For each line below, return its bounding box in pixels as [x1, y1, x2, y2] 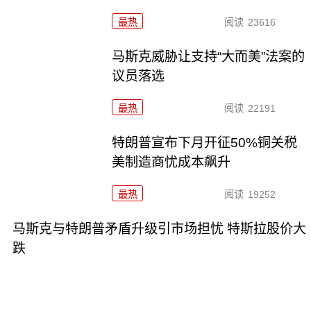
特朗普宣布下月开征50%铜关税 [112, 135, 298, 150]
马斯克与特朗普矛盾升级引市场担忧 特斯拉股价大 [12, 221, 306, 236]
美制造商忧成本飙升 [112, 154, 231, 169]
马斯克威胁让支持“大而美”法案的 [112, 49, 305, 64]
